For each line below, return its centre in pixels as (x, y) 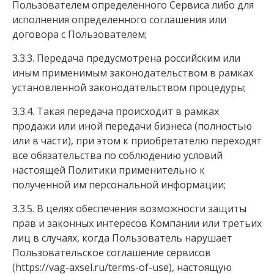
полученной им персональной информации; (119, 184)
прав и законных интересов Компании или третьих (137, 223)
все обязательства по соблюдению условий (117, 155)
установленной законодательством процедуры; (129, 87)
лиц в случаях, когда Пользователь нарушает (122, 238)
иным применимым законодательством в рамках (133, 72)
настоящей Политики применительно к (109, 170)
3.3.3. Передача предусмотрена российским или (126, 58)
